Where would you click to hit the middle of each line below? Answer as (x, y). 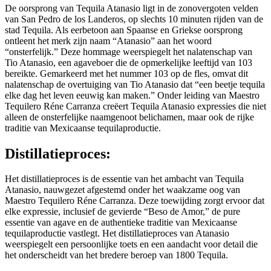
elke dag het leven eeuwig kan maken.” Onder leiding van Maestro (132, 95)
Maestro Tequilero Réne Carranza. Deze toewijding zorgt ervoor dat (135, 201)
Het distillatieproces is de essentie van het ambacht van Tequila (124, 179)
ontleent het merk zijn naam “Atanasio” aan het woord (108, 41)
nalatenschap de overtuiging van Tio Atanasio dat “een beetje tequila (135, 84)
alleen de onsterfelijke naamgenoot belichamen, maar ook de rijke (129, 117)
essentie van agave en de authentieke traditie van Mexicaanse (121, 223)
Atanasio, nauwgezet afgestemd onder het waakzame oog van (122, 190)
